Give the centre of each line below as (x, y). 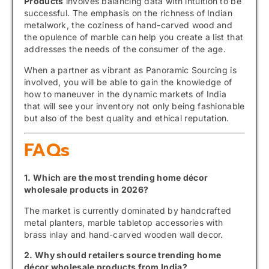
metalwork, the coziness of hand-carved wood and (128, 25)
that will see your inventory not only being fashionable (134, 106)
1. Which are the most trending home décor (116, 178)
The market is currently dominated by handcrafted (128, 210)
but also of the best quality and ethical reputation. (127, 118)
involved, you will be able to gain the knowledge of (128, 82)
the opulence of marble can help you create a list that (134, 37)
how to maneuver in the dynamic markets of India (125, 94)
